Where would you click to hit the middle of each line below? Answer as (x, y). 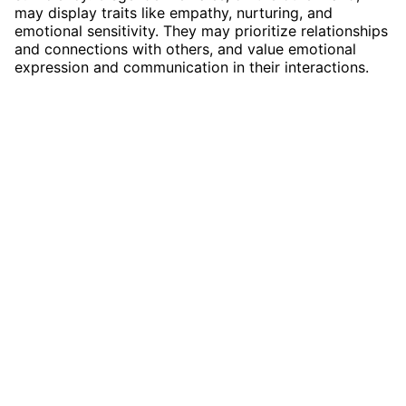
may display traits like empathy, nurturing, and (174, 12)
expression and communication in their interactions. (192, 67)
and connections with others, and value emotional (185, 48)
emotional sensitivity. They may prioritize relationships (201, 30)
